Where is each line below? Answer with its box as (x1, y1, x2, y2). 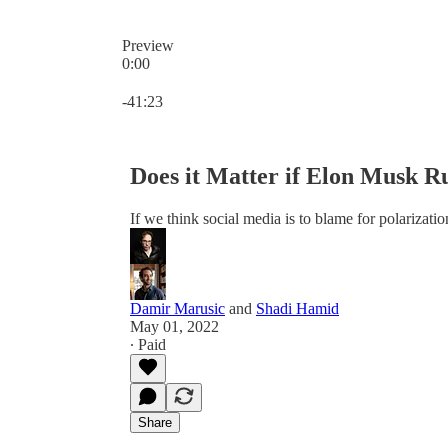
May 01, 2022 (130, 317, 219, 335)
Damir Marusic (130, 299, 225, 317)
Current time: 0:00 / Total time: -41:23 (121, 72, 360, 89)
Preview (122, 37, 174, 54)
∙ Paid (130, 335, 166, 353)
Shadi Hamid (256, 299, 339, 317)
